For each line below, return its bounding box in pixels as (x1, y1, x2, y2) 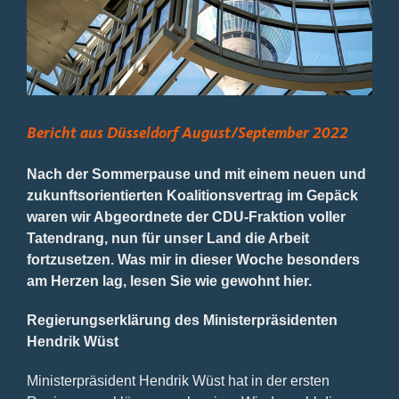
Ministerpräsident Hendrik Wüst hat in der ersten (26, 372, 330, 388)
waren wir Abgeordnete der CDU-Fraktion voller (26, 208, 346, 224)
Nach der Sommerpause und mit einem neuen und (26, 166, 366, 182)
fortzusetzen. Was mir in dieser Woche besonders (26, 251, 360, 267)
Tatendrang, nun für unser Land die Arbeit (26, 230, 309, 246)
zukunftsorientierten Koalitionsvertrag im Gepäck (26, 187, 358, 203)
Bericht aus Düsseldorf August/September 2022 (27, 125, 348, 142)
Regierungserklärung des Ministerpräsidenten (26, 312, 338, 328)
